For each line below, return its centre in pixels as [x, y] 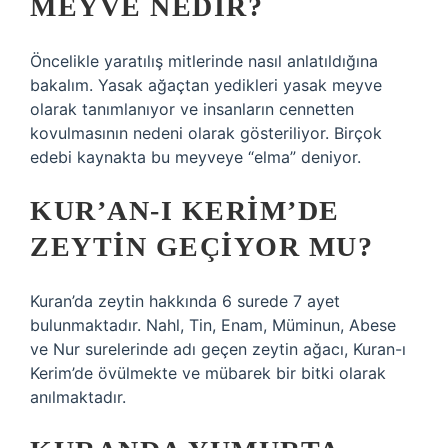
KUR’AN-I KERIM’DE [185, 210]
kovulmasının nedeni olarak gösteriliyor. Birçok [206, 133]
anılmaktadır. [78, 397]
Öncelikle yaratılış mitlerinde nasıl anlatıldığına [204, 61]
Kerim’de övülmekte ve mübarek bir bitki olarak [208, 373]
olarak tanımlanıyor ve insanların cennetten [192, 109]
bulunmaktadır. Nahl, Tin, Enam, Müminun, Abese [213, 325]
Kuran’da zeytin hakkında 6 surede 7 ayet [185, 301]
